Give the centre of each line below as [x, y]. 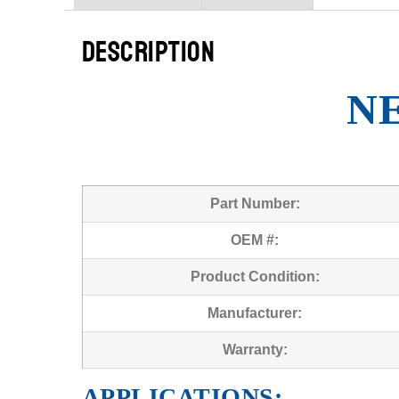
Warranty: [255, 349]
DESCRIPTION [149, 52]
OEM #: [255, 240]
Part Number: [255, 203]
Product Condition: [255, 276]
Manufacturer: [255, 313]
